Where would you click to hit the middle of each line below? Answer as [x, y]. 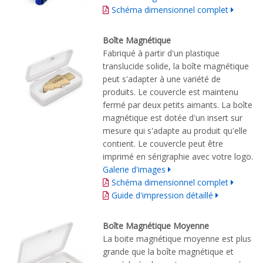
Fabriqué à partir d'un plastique [161, 53]
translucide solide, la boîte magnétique [176, 66]
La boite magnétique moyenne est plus [177, 238]
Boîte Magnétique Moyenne [156, 225]
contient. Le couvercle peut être [163, 143]
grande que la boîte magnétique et [168, 251]
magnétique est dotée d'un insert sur [173, 117]
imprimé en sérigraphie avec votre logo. [178, 156]
